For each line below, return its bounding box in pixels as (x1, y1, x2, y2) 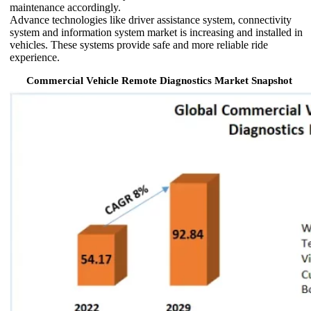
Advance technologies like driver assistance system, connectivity (10, 13, 292, 26)
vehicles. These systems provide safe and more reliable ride (10, 38, 268, 51)
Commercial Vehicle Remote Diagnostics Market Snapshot (26, 74, 292, 86)
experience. (10, 51, 60, 63)
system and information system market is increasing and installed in (10, 26, 303, 38)
